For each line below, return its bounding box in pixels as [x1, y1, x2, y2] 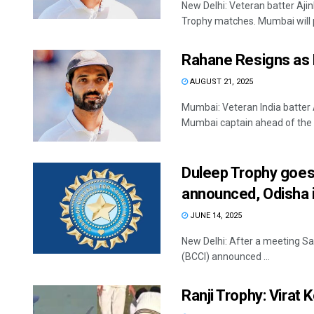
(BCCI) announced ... [182, 250, 270, 262]
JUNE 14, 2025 [188, 210, 242, 220]
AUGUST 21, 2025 [188, 77, 253, 87]
